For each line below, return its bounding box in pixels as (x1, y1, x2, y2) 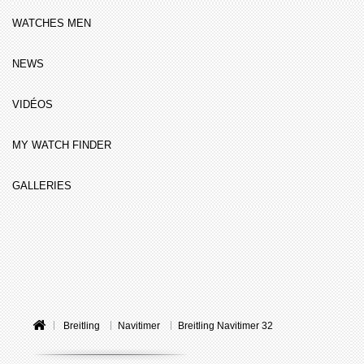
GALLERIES (12, 180, 71, 192)
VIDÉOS (12, 98, 53, 110)
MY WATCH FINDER (12, 139, 111, 151)
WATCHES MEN (12, 17, 91, 29)
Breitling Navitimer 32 (178, 320, 273, 331)
